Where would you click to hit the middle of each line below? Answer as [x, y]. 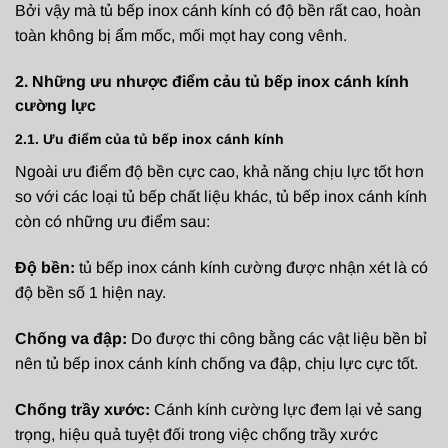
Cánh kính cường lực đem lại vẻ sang [286, 409]
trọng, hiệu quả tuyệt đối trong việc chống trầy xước [196, 434]
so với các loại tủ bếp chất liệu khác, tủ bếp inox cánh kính [221, 197]
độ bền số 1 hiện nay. [90, 293]
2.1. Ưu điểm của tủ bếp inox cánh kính [149, 139]
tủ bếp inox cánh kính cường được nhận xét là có [251, 268]
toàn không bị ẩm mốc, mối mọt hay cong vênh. [181, 35]
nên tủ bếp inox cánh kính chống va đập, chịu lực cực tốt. [216, 363]
